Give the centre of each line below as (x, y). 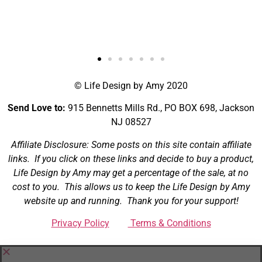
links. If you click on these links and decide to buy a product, (131, 158)
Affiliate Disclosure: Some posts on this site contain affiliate (131, 144)
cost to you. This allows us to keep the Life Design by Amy (131, 187)
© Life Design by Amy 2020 (131, 86)
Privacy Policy (80, 223)
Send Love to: (38, 108)
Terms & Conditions (169, 223)
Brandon (157, 9)
